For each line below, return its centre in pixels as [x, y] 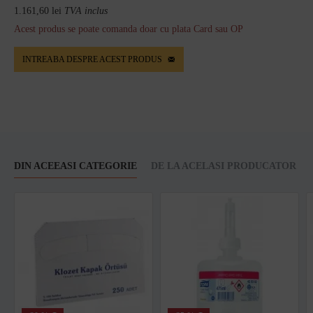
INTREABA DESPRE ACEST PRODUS [92, 59]
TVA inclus [86, 11]
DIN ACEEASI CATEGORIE [75, 166]
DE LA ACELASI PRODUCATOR [224, 166]
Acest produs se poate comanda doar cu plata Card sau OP [129, 29]
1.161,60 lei [38, 11]
